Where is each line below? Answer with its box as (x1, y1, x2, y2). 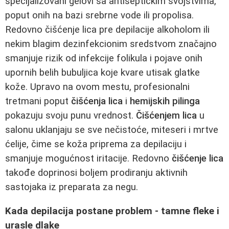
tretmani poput (5, 96, 71, 107)
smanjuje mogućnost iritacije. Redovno (5, 153, 172, 165)
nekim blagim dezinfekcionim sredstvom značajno (5, 38, 217, 50)
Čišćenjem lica (136, 110, 197, 122)
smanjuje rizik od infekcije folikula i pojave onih (5, 53, 202, 64)
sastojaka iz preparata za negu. (5, 181, 138, 193)
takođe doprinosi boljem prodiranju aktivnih (5, 167, 188, 179)
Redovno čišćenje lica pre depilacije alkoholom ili (5, 24, 210, 36)
